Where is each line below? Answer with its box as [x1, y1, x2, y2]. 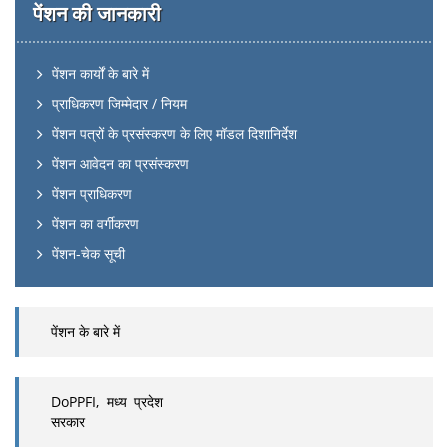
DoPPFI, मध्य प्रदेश [51, 392, 163, 411]
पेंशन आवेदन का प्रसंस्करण [52, 154, 189, 173]
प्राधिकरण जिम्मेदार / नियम [52, 94, 187, 113]
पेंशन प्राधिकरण [52, 184, 132, 203]
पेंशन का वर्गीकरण [52, 214, 139, 233]
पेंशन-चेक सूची [52, 244, 125, 263]
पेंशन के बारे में [51, 322, 120, 341]
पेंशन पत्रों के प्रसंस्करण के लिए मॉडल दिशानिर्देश [52, 124, 297, 143]
